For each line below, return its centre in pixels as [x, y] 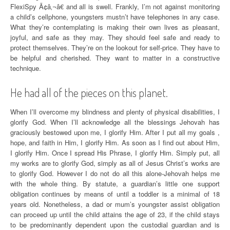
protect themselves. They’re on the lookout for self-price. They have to [115, 47]
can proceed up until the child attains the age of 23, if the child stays [115, 214]
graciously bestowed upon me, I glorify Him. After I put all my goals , [115, 132]
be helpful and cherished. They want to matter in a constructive [115, 58]
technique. [26, 68]
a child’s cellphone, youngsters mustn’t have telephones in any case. [115, 17]
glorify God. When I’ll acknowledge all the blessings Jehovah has [115, 122]
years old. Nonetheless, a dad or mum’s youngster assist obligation [115, 204]
